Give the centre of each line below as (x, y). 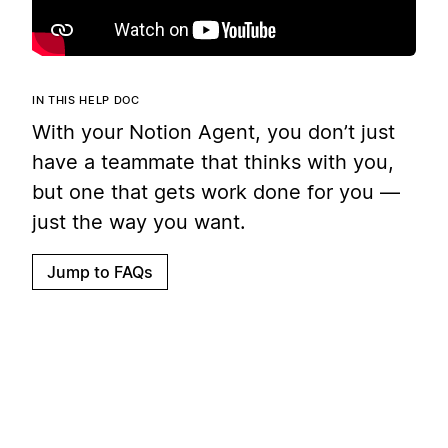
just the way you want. (139, 222)
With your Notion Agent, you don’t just (213, 132)
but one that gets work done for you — (216, 192)
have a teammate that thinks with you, (213, 162)
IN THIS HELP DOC (86, 100)
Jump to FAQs (100, 271)
